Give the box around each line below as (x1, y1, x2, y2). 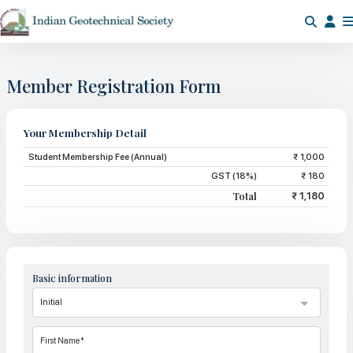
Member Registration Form (6, 73, 221, 98)
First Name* (39, 336, 84, 346)
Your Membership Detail (24, 125, 147, 139)
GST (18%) (210, 171, 257, 181)
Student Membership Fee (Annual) (28, 152, 167, 162)
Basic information (32, 271, 113, 284)
